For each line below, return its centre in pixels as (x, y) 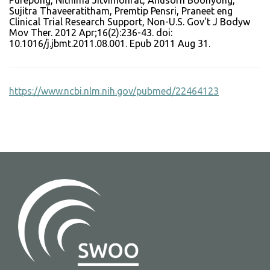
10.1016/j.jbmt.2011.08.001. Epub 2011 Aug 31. (110, 44)
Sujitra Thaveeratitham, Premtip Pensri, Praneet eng (121, 11)
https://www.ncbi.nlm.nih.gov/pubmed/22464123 (114, 91)
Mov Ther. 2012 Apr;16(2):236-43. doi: (91, 33)
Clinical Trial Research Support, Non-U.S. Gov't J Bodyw (130, 22)
